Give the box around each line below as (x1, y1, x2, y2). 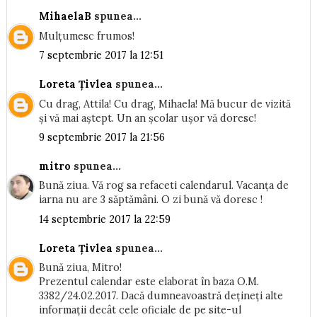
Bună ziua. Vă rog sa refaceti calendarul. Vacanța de (38, 179, 289, 192)
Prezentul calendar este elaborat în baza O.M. (38, 275, 259, 289)
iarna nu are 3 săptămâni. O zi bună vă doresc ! (38, 193, 263, 207)
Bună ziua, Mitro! (38, 261, 122, 275)
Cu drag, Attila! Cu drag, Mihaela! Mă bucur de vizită (38, 97, 291, 110)
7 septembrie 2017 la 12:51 (38, 48, 163, 62)
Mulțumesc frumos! (38, 29, 134, 42)
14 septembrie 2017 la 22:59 (38, 212, 171, 226)
